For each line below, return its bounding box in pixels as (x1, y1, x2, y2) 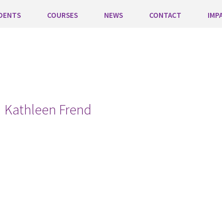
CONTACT (149, 10, 181, 20)
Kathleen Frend (4, 101, 92, 118)
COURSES (47, 10, 78, 20)
